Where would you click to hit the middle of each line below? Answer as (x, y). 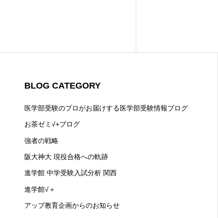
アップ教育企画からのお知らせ (72, 206)
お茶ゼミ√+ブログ (52, 124)
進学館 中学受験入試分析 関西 (71, 173)
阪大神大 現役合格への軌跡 (66, 157)
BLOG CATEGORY (63, 86)
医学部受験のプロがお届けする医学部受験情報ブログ (106, 108)
